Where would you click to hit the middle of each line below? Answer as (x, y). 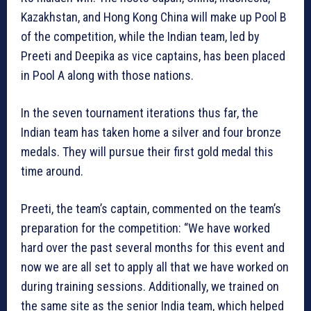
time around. (52, 171)
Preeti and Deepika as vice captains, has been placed (153, 56)
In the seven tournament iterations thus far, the (140, 113)
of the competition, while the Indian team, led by (140, 37)
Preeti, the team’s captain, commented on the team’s (151, 209)
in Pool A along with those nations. (107, 76)
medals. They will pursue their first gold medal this (147, 152)
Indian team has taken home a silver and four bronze (151, 133)
